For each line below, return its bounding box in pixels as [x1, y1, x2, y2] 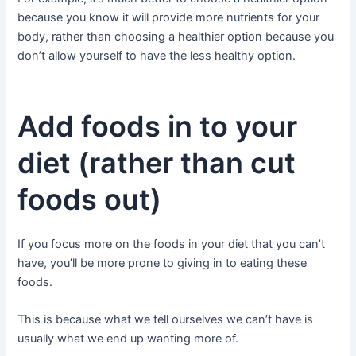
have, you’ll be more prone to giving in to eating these [17, 255, 308, 270]
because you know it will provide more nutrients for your [17, 10, 320, 25]
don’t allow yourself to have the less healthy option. [17, 48, 296, 63]
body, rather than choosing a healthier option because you [17, 29, 335, 44]
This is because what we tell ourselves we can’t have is [17, 311, 314, 327]
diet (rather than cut [17, 145, 296, 180]
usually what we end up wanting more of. [17, 331, 239, 346]
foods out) [17, 181, 162, 217]
